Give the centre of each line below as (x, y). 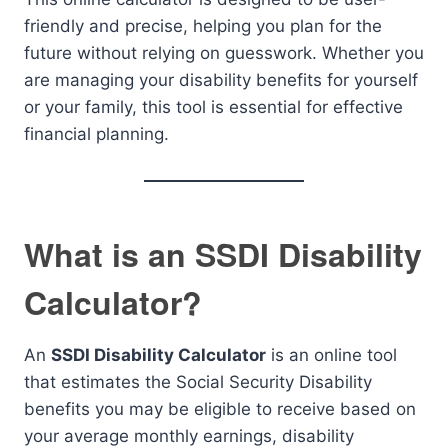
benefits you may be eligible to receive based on (220, 409)
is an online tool (331, 355)
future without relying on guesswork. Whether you (224, 53)
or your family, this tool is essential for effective (213, 107)
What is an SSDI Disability (223, 254)
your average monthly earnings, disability (189, 436)
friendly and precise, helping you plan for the (203, 26)
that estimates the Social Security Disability (198, 382)
